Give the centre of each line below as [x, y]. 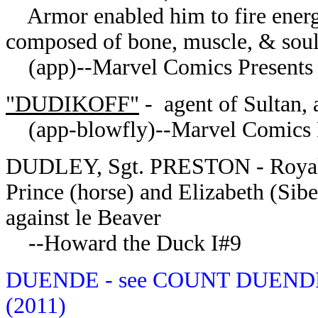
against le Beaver [83, 218]
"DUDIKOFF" [72, 104]
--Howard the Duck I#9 [124, 243]
